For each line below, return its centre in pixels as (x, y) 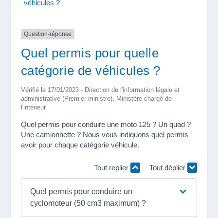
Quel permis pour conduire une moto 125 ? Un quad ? (106, 124)
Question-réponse (47, 34)
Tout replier (112, 168)
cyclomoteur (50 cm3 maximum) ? (88, 203)
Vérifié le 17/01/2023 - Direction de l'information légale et (100, 90)
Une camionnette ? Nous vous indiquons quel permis (104, 134)
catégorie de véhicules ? (91, 70)
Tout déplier (169, 168)
